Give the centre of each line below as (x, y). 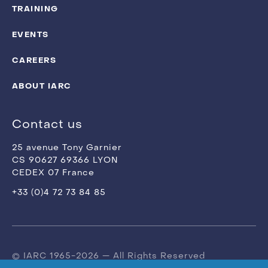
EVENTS (31, 34)
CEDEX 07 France (53, 173)
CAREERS (34, 60)
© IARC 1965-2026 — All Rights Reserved (109, 256)
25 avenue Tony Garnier (67, 148)
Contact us (47, 125)
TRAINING (35, 9)
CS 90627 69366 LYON (65, 161)
